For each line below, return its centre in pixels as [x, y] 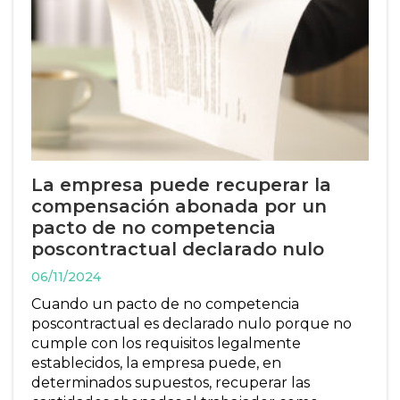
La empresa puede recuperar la [181, 184]
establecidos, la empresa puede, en [156, 362]
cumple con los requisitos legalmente [166, 343]
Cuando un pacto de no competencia [165, 304]
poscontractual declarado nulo [178, 249]
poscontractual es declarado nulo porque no [192, 323]
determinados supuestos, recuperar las [171, 382]
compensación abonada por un [179, 206]
